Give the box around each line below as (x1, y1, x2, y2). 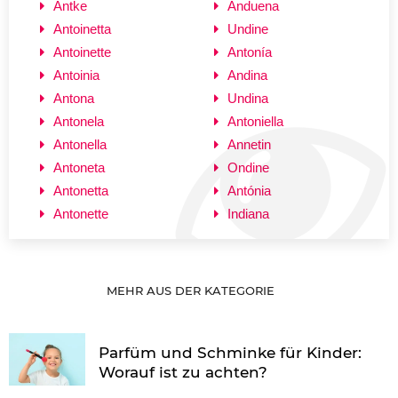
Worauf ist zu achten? (99, 362, 268, 381)
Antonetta (53, 182, 108, 198)
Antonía (227, 44, 272, 60)
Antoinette (53, 44, 111, 60)
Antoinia (53, 67, 99, 83)
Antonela (53, 113, 104, 129)
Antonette (53, 205, 108, 221)
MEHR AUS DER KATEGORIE (107, 283, 278, 298)
